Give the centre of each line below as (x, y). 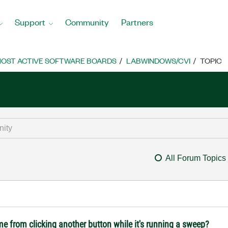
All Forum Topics (195, 158)
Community (87, 22)
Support (30, 22)
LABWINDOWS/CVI (158, 61)
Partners (137, 22)
